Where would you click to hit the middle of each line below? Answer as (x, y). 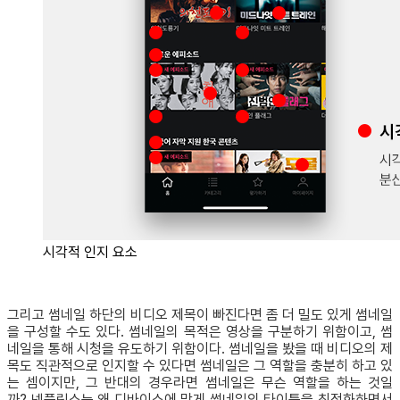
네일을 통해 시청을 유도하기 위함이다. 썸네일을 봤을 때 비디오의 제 (200, 349)
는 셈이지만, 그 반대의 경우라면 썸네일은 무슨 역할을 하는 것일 (200, 383)
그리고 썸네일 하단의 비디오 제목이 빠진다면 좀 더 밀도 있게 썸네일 (200, 315)
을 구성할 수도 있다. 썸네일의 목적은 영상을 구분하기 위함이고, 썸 (200, 332)
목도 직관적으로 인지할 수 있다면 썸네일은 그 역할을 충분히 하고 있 (200, 366)
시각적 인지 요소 (90, 253)
